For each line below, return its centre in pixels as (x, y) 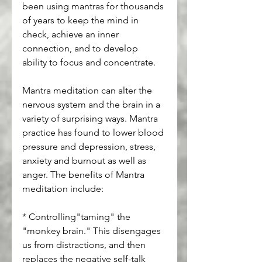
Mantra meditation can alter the (88, 90)
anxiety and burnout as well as (85, 160)
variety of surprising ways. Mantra (91, 118)
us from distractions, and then (85, 244)
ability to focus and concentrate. (89, 62)
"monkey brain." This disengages (93, 230)
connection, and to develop (81, 48)
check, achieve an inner (72, 34)
